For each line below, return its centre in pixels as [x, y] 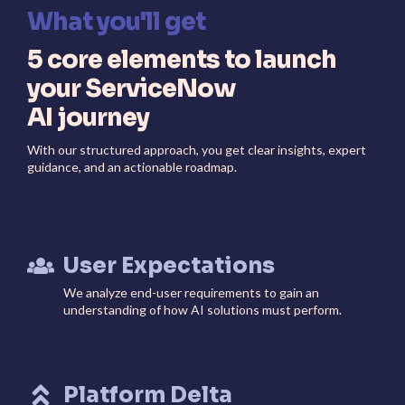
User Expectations [169, 266]
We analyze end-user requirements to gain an [191, 293]
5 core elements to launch [182, 60]
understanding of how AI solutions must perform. [202, 310]
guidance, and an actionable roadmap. [132, 167]
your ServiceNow [132, 89]
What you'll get [116, 22]
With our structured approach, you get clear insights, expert [197, 150]
